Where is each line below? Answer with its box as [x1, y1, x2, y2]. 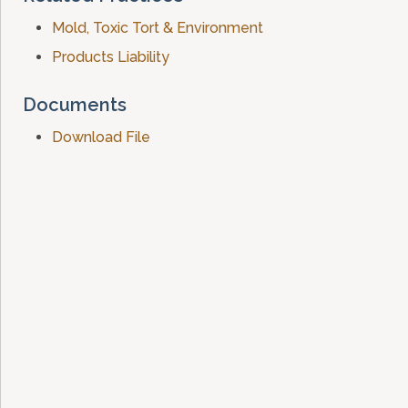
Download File [52, 128, 150, 146]
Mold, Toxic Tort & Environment [52, 19, 263, 36]
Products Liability [52, 48, 169, 66]
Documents [23, 94, 127, 116]
